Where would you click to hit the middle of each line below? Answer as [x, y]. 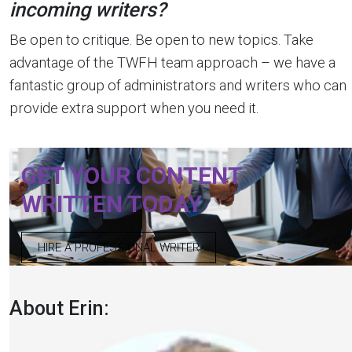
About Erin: [59, 308]
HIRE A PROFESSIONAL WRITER [119, 247]
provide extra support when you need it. [134, 108]
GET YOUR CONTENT [132, 176]
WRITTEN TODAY [112, 204]
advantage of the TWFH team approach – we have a [172, 62]
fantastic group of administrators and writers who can [178, 85]
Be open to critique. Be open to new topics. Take [161, 40]
